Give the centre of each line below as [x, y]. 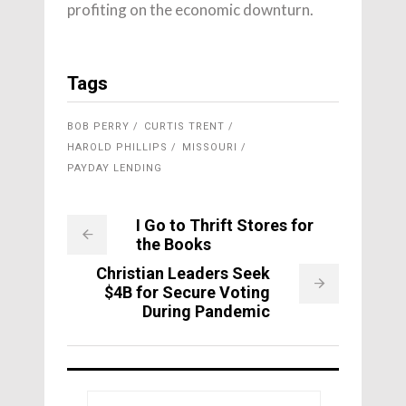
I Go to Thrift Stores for [225, 226]
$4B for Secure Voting [187, 293]
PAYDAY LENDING [115, 169]
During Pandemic [206, 312]
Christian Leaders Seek [183, 274]
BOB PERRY [98, 127]
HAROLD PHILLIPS [117, 148]
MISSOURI [210, 148]
